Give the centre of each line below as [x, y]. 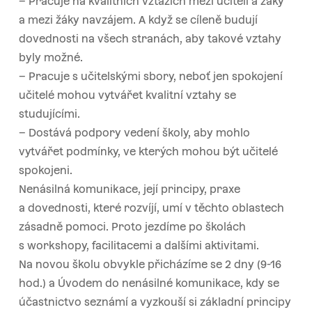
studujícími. [49, 114]
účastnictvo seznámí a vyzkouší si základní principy [155, 302]
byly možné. [50, 57]
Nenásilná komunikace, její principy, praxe [129, 189]
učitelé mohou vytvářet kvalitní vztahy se [127, 95]
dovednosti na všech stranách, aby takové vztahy [150, 38]
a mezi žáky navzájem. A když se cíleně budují [138, 19]
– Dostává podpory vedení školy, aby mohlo [134, 132]
